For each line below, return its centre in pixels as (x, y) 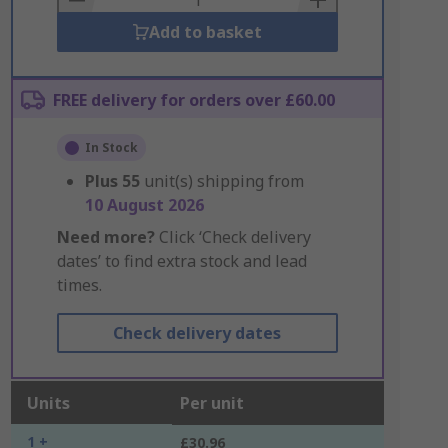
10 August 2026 (144, 205)
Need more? (105, 237)
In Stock (111, 147)
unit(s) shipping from (223, 181)
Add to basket (205, 32)
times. (79, 285)
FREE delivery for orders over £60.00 (193, 100)
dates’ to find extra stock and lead (181, 261)
